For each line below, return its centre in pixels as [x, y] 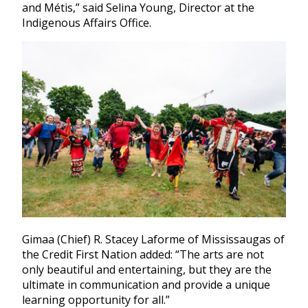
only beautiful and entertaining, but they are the [147, 270]
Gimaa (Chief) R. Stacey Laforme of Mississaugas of [153, 240]
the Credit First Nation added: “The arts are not [143, 255]
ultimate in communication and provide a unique [146, 285]
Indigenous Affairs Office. [87, 22]
